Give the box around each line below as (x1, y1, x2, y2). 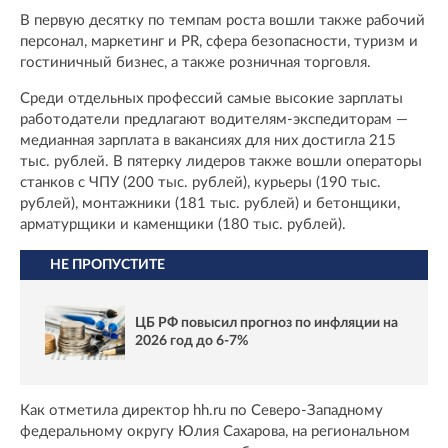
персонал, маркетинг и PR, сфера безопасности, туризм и (20, 34, 418, 50)
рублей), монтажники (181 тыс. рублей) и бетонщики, (20, 196, 400, 212)
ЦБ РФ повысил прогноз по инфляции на (135, 316, 398, 331)
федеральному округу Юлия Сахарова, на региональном (20, 423, 410, 439)
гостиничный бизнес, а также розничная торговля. (20, 55, 371, 71)
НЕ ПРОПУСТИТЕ (50, 258, 165, 273)
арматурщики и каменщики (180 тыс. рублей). (20, 217, 346, 233)
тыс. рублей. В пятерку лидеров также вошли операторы (20, 154, 422, 170)
